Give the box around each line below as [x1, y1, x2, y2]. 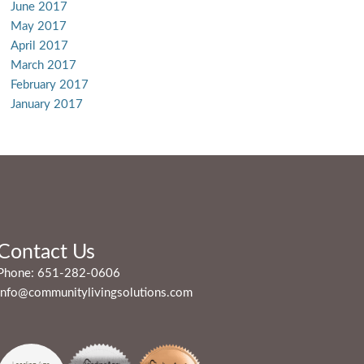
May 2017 [10, 20, 67, 32]
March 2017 [10, 59, 76, 71]
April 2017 [10, 40, 68, 52]
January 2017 [10, 98, 83, 110]
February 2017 [10, 79, 89, 91]
